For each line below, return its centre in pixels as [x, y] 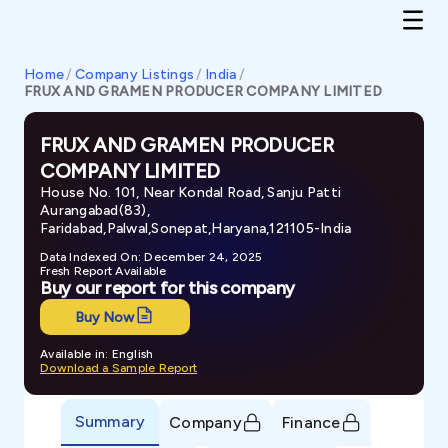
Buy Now [104, 317]
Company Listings [135, 74]
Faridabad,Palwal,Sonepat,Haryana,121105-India [196, 228]
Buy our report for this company [167, 288]
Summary [110, 421]
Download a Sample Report [118, 368]
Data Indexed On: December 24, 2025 [151, 257]
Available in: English [97, 354]
